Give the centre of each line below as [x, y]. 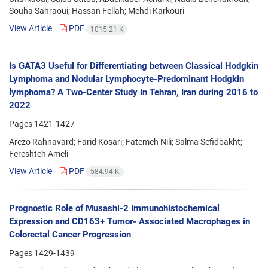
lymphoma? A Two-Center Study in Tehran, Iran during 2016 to [133, 92]
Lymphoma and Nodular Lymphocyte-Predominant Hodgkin [127, 79]
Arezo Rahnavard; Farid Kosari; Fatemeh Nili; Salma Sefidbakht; [126, 141]
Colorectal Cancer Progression [70, 234]
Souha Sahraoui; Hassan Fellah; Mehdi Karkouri [97, 11]
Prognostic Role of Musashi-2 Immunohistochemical [114, 208]
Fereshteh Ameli [39, 153]
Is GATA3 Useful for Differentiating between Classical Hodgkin [134, 66]
